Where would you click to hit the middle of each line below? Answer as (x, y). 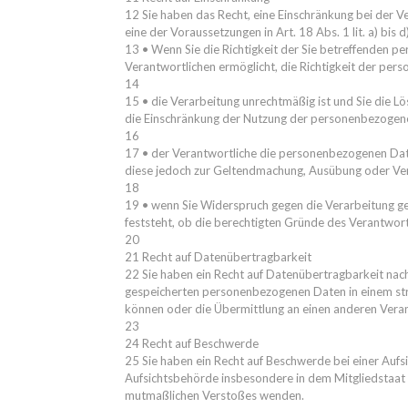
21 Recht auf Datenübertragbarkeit (218, 257)
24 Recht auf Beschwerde (192, 343)
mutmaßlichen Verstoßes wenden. (214, 395)
